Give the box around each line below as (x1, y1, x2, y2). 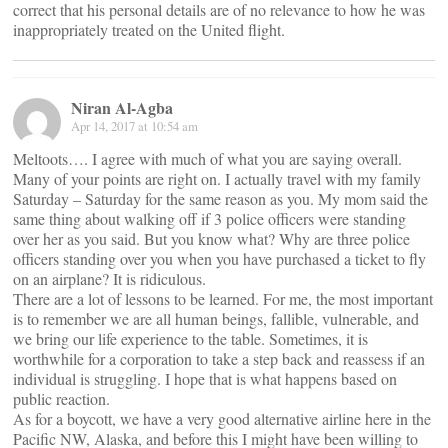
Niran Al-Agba (71, 95, 173, 119)
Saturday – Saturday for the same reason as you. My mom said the (13, 187, 428, 209)
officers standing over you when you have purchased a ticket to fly (13, 247, 426, 269)
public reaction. (13, 387, 110, 409)
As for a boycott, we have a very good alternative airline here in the (13, 407, 431, 429)
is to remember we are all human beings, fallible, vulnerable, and (13, 307, 419, 329)
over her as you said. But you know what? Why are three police (13, 227, 410, 249)
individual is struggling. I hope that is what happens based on (13, 367, 397, 389)
